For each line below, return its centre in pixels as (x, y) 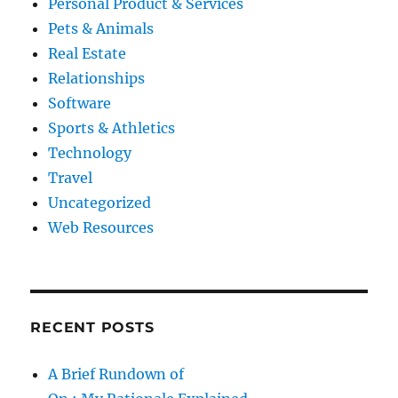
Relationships (97, 79)
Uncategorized (100, 203)
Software (80, 103)
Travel (71, 178)
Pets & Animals (101, 29)
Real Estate (88, 54)
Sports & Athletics (112, 128)
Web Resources (101, 228)
